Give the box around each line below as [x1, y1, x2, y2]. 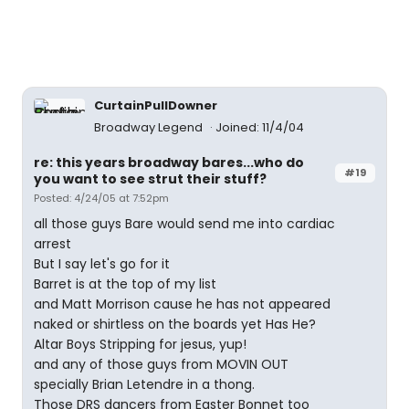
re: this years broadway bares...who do [34, 153, 304, 172]
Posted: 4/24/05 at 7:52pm [34, 191, 169, 205]
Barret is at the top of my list [34, 275, 216, 293]
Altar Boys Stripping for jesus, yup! [34, 335, 246, 353]
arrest [34, 235, 71, 253]
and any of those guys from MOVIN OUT [34, 355, 288, 373]
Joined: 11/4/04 [215, 119, 304, 136]
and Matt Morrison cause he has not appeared [34, 295, 330, 313]
